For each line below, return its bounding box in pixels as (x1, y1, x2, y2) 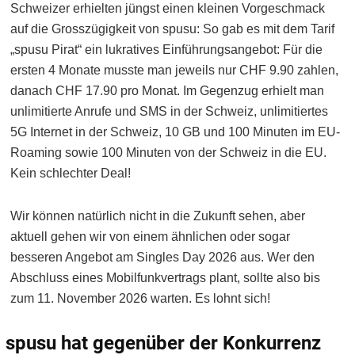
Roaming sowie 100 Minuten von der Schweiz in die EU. (10, 146, 326, 160)
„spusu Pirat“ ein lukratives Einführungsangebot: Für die (10, 43, 323, 57)
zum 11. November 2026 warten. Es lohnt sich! (10, 292, 270, 306)
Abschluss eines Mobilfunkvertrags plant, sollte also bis (10, 271, 320, 285)
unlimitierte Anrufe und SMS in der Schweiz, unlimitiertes (10, 105, 328, 119)
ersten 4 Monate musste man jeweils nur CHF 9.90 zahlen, (10, 63, 338, 78)
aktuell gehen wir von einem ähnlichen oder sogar (10, 230, 290, 244)
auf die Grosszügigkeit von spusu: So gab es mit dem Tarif (10, 22, 334, 36)
